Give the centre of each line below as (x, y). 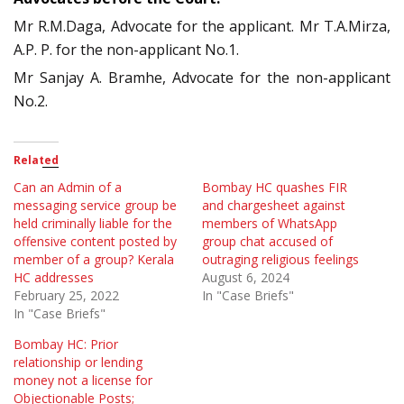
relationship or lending (78, 363)
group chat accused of (267, 242)
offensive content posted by (95, 242)
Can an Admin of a (68, 188)
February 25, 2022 (66, 296)
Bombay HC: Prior (66, 344)
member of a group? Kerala (94, 260)
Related (36, 161)
